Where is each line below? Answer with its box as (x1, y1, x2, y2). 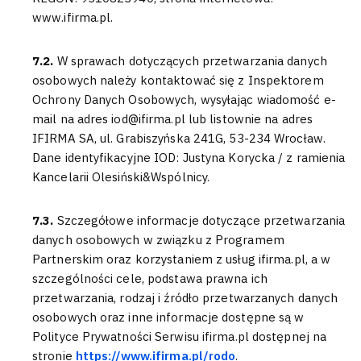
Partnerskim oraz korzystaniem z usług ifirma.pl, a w (32, 251, 331, 267)
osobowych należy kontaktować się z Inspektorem (32, 73, 324, 88)
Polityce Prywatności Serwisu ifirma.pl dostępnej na (32, 329, 327, 344)
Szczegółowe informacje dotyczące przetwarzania (56, 213, 346, 228)
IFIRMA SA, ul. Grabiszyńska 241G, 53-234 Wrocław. (32, 131, 326, 146)
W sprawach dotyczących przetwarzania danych (56, 53, 327, 68)
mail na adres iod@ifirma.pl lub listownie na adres (32, 111, 313, 127)
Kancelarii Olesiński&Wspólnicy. (32, 169, 210, 185)
